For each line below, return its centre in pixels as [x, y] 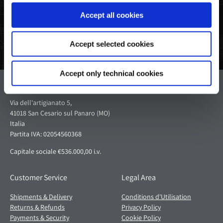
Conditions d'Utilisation [156, 196]
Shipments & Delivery [41, 196]
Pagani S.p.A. [31, 83]
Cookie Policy [141, 217]
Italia [17, 123]
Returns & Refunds [37, 207]
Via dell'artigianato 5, [41, 102]
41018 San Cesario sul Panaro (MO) [60, 113]
